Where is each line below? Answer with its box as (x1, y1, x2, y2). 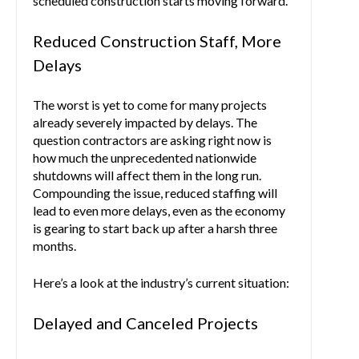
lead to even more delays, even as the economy (33, 202, 285, 218)
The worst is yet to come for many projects (33, 96, 267, 112)
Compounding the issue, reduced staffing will (33, 184, 277, 200)
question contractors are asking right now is (33, 131, 272, 147)
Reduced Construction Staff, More (33, 30, 281, 50)
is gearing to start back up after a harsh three (33, 220, 277, 236)
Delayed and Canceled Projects (33, 313, 258, 333)
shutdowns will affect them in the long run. (33, 167, 261, 183)
